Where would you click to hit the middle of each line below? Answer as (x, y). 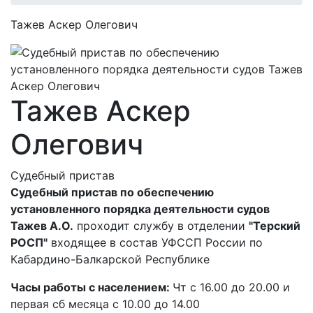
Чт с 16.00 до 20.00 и (231, 287)
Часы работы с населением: (92, 287)
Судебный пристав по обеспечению (112, 192)
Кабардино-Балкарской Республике (110, 260)
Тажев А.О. (42, 226)
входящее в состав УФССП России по (155, 243)
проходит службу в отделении (161, 226)
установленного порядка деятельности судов (140, 209)
